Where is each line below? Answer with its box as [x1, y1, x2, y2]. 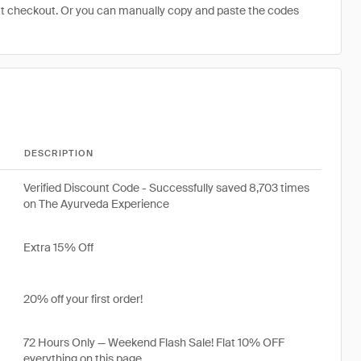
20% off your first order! [23, 292, 143, 306]
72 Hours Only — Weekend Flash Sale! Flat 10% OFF [23, 335, 284, 350]
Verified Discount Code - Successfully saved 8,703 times [23, 180, 309, 195]
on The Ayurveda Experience [23, 197, 169, 211]
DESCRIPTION [24, 147, 94, 159]
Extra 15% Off [23, 240, 93, 255]
